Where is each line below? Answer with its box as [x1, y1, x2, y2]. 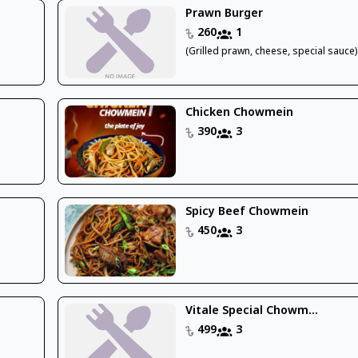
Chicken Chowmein [185, 105, 294, 121]
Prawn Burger [185, 6, 264, 22]
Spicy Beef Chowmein [185, 204, 309, 220]
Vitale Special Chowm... [185, 303, 319, 319]
